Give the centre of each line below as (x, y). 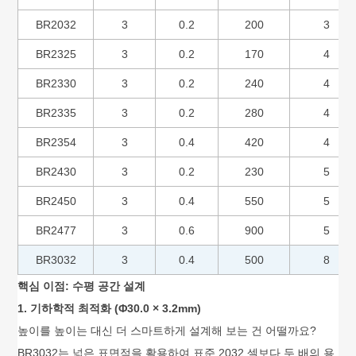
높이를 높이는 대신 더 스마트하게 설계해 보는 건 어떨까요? (167, 330)
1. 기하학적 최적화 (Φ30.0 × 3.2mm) (110, 308)
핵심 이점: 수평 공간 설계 (82, 286)
